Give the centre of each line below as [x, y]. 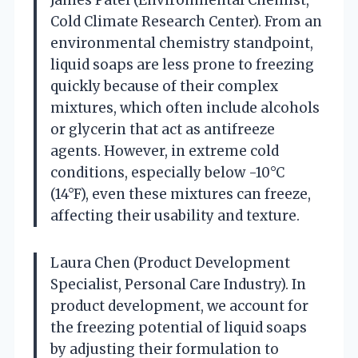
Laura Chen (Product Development [170, 263]
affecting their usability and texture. [175, 215]
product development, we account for [179, 306]
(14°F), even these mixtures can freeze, [181, 194]
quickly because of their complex [164, 86]
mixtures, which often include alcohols [185, 107]
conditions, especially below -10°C [167, 172]
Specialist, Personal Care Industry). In [178, 284]
